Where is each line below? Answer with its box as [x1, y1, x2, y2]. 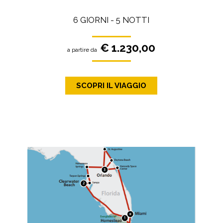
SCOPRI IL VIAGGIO [76, 81, 147, 91]
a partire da [67, 46, 98, 53]
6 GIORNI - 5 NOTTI [73, 14, 150, 25]
